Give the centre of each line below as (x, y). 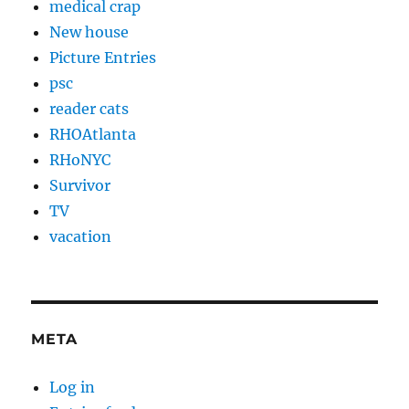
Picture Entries (103, 58)
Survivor (80, 186)
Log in (73, 388)
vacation (81, 237)
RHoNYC (80, 160)
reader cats (89, 109)
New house (89, 32)
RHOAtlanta (93, 135)
